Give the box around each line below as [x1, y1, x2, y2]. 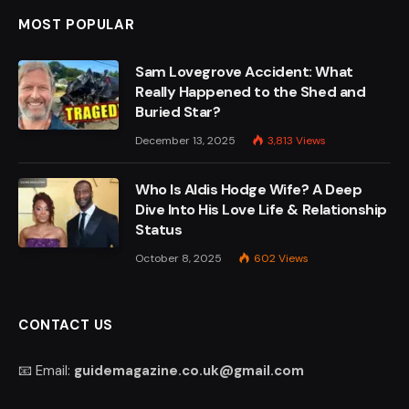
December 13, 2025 [135, 133, 236, 149]
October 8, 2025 [135, 251, 222, 267]
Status [135, 220, 183, 240]
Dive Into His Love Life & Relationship [135, 200, 387, 220]
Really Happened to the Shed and [135, 82, 366, 102]
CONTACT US [18, 316, 113, 335]
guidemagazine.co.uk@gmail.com [74, 362, 304, 381]
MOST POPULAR [18, 16, 135, 35]
